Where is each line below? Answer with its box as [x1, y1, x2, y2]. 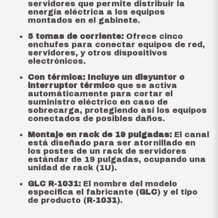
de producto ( [27, 196, 87, 204]
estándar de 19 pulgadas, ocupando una [27, 155, 206, 163]
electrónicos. [27, 57, 86, 65]
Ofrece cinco [123, 32, 183, 40]
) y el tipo [157, 188, 198, 196]
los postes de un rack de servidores [27, 147, 186, 155]
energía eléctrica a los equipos [27, 8, 165, 16]
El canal [171, 130, 209, 139]
